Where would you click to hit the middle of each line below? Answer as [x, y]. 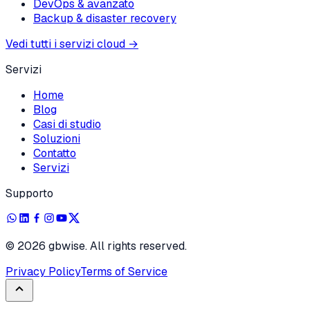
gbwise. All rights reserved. [116, 246]
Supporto [29, 193]
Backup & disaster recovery [105, 18]
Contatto [55, 153]
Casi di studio [67, 124]
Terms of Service [124, 271]
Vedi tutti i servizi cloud [65, 44]
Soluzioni [57, 138]
